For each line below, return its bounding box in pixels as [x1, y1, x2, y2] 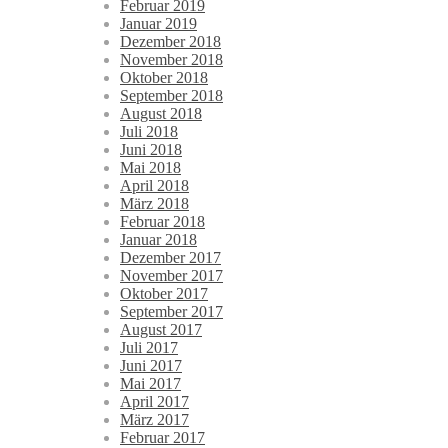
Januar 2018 [120, 231, 197, 249]
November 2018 [120, 51, 223, 69]
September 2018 [120, 87, 223, 105]
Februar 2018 [120, 213, 205, 231]
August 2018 [120, 105, 202, 123]
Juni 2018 [120, 141, 182, 159]
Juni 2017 [120, 357, 182, 375]
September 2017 [120, 303, 223, 321]
